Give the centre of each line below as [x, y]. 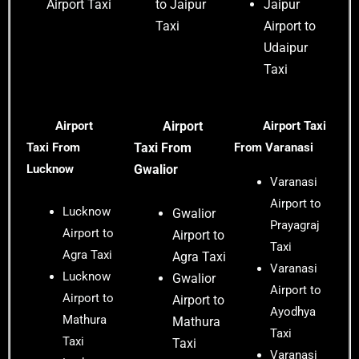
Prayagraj [295, 226]
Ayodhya [293, 312]
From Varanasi [274, 148]
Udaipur [286, 48]
